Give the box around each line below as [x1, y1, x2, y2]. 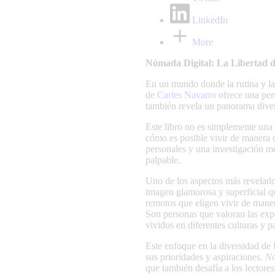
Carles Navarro [157, 89, 216, 100]
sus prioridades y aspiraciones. [145, 251, 265, 262]
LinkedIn [192, 14, 228, 25]
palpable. [145, 154, 180, 165]
